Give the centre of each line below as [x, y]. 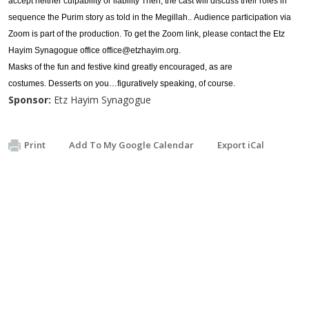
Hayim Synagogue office [55, 50]
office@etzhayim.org [140, 50]
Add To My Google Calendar [131, 144]
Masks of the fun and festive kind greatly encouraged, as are [120, 67]
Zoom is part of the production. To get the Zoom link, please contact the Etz [147, 33]
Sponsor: [30, 99]
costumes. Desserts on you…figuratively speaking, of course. [122, 83]
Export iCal [241, 144]
